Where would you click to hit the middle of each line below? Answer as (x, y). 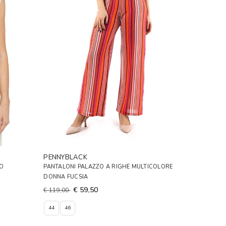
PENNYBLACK (65, 157)
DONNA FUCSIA (66, 177)
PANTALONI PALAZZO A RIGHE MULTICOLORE (108, 166)
